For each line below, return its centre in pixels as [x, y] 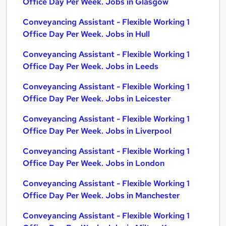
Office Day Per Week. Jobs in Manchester [101, 195]
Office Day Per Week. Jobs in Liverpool [97, 131]
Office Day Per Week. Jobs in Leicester [97, 99]
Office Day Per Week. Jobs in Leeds [91, 66]
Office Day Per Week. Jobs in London [94, 163]
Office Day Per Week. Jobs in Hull [86, 34]
